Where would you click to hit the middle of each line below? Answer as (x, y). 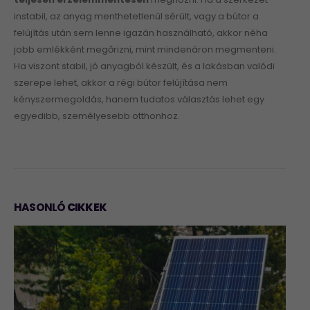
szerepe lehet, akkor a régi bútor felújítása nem (121, 83)
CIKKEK (87, 207)
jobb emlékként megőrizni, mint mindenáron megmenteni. (145, 50)
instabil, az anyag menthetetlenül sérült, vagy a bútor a (136, 17)
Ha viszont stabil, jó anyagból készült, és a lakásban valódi (144, 66)
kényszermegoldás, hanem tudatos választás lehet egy (139, 100)
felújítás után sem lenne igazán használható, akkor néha (141, 33)
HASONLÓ (40, 207)
